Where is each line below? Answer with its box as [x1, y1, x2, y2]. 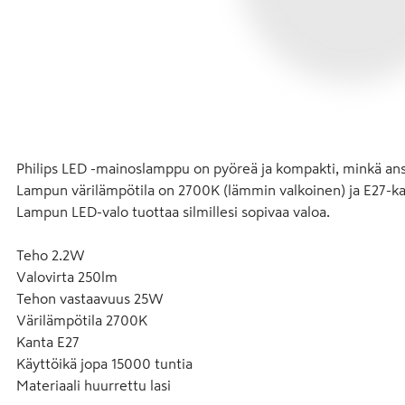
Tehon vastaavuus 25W [16, 291, 164, 306]
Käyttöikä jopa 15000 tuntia [16, 356, 193, 371]
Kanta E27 [16, 334, 80, 349]
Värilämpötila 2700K [16, 313, 147, 327]
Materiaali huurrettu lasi [16, 378, 171, 392]
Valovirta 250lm [16, 269, 118, 284]
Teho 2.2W [16, 248, 85, 262]
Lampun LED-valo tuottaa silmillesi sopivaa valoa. [16, 204, 330, 219]
